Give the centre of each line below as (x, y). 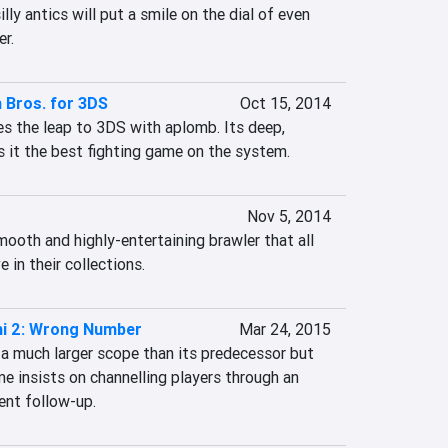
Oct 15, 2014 (285, 103)
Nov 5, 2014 (288, 216)
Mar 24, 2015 (284, 329)
